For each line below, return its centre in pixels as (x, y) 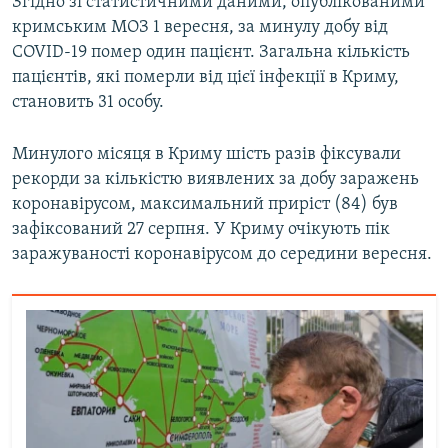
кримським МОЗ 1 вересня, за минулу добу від (200, 28)
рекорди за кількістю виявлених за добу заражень (215, 180)
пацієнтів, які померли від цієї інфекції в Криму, (205, 78)
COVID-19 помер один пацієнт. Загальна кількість (211, 53)
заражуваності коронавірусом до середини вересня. (222, 255)
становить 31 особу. (88, 103)
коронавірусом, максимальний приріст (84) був (205, 205)
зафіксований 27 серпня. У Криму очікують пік (201, 230)
